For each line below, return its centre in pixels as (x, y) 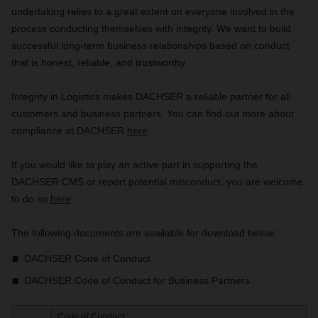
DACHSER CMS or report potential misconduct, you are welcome (157, 182)
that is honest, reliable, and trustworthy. (99, 62)
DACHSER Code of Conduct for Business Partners (137, 280)
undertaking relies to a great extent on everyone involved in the (153, 11)
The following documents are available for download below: (144, 233)
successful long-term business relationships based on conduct (150, 45)
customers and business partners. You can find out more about (153, 114)
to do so (31, 199)
